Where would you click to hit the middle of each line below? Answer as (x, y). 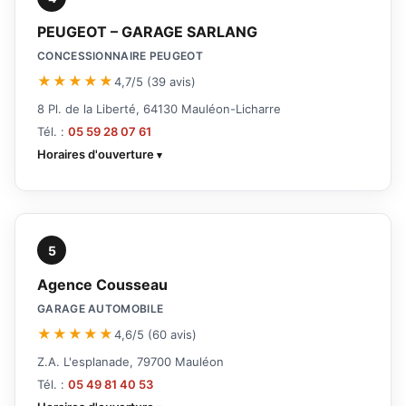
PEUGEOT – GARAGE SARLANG (147, 32)
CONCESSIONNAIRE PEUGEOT (120, 56)
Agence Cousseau (102, 285)
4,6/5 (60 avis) (155, 334)
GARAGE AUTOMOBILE (101, 309)
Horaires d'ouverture (96, 155)
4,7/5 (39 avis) (155, 81)
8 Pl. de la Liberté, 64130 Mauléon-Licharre (159, 109)
